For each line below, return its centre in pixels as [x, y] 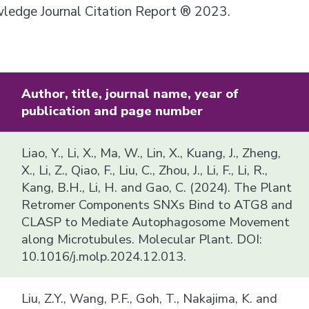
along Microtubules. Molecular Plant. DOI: [142, 239]
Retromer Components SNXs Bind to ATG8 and [157, 204]
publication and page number [112, 110]
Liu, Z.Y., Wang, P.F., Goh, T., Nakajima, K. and [150, 298]
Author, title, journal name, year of [130, 93]
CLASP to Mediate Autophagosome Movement [156, 221]
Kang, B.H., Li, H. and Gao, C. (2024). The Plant [157, 187]
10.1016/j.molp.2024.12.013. [104, 256]
